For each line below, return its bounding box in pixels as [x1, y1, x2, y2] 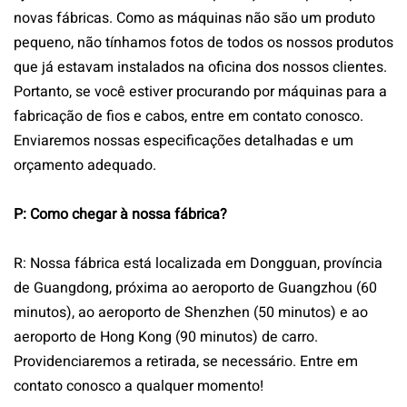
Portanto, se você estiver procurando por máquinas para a [14, 81, 387, 104]
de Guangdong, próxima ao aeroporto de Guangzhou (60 [14, 277, 377, 300]
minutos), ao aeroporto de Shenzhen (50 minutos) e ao [14, 302, 368, 324]
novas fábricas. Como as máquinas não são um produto [14, 7, 375, 30]
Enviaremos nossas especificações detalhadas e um [14, 130, 353, 153]
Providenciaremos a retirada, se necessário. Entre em [14, 351, 358, 373]
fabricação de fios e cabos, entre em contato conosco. [14, 105, 363, 128]
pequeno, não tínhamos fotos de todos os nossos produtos [14, 32, 393, 55]
